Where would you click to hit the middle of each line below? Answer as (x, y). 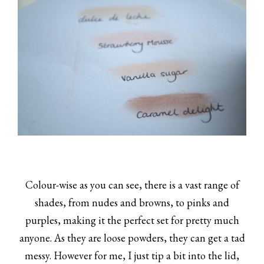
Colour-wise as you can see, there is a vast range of (132, 184)
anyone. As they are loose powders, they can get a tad (132, 237)
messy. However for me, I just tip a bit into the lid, (132, 255)
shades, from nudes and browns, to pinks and (132, 202)
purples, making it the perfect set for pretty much (132, 220)
